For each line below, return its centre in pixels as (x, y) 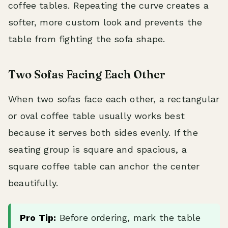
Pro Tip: (38, 218)
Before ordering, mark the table (129, 218)
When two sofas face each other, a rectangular (114, 99)
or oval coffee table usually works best (97, 116)
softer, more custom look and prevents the (105, 22)
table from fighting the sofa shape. (87, 39)
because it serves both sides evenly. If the (103, 133)
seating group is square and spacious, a (98, 149)
